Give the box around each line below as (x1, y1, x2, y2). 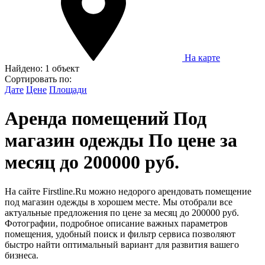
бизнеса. (5, 250, 38, 260)
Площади (49, 84, 87, 95)
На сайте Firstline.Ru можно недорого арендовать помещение (5, 186, 251, 196)
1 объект (45, 63, 79, 73)
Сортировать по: (5, 73, 72, 84)
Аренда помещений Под (5, 108, 206, 130)
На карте (182, 52, 220, 63)
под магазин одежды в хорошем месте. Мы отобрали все (5, 196, 232, 207)
